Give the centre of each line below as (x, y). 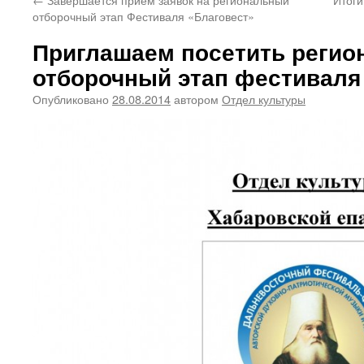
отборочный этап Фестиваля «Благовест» (143, 16)
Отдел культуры (264, 99)
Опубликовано (71, 99)
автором (196, 99)
